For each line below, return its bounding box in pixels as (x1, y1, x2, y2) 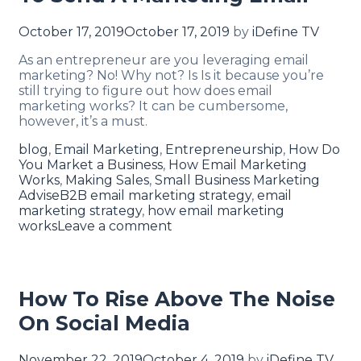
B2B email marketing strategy (60, 188, 251, 204)
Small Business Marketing (155, 172, 320, 189)
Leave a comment (57, 218, 172, 234)
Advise (19, 188, 60, 204)
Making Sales (65, 172, 149, 189)
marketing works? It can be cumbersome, (19, 98, 288, 114)
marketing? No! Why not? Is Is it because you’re (19, 68, 324, 84)
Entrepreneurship (165, 142, 283, 158)
